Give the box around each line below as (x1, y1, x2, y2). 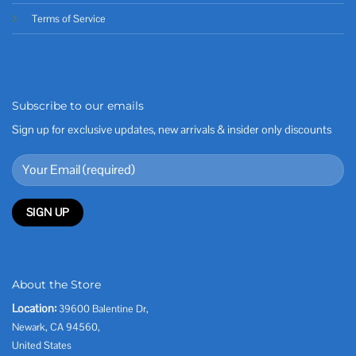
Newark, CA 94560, (12, 320, 100, 335)
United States (12, 339, 72, 353)
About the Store (12, 277, 101, 292)
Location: (12, 301, 56, 316)
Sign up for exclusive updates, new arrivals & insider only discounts (12, 122, 331, 137)
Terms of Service (32, 11, 106, 25)
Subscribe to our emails (12, 98, 144, 113)
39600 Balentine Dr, (59, 302, 149, 316)
